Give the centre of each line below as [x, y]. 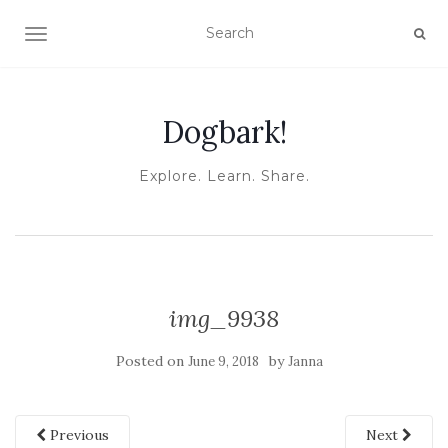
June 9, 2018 [223, 361]
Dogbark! [224, 132]
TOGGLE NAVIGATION [114, 36]
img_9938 [224, 318]
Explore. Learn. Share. [224, 176]
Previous [77, 435]
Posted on [151, 361]
